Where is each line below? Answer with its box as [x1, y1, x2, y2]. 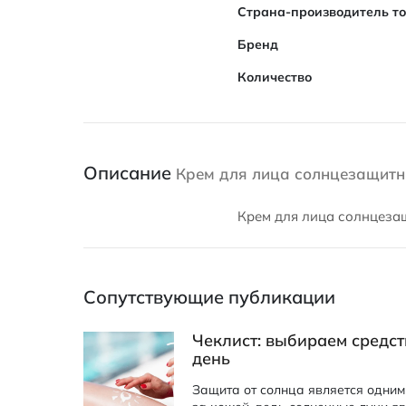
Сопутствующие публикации [83, 285, 335, 308]
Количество [237, 69, 312, 85]
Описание [83, 161, 176, 184]
